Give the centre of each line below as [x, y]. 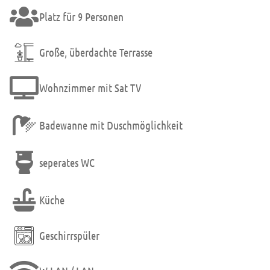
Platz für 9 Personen [81, 17]
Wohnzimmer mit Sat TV [90, 88]
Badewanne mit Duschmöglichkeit [111, 125]
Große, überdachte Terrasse [96, 52]
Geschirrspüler [69, 236]
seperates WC [67, 163]
